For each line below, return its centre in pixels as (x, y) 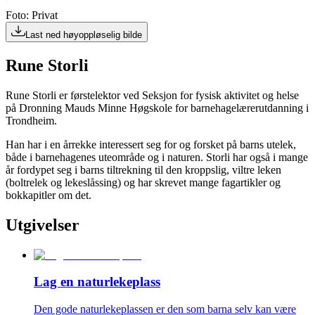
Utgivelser (43, 225)
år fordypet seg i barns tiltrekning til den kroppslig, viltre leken (143, 169)
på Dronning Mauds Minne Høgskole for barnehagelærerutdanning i (157, 108)
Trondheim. (31, 120)
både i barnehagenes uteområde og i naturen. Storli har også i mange (157, 157)
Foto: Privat (32, 15)
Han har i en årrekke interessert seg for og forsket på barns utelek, (151, 144)
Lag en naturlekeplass (97, 282)
